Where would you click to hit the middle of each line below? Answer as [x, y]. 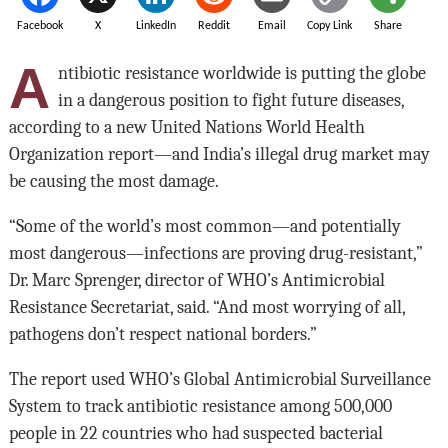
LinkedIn [155, 25]
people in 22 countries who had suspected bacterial [195, 433]
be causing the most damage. [113, 181]
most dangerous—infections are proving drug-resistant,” [215, 253]
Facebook [39, 25]
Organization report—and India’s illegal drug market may [219, 154]
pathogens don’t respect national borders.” [162, 334]
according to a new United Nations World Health [186, 127]
